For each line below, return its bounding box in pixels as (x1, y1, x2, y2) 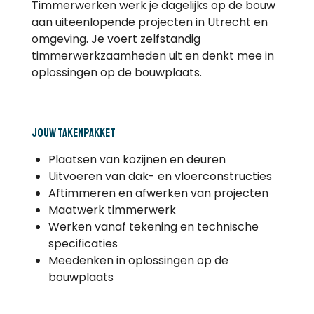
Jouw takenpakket (31, 125, 116, 140)
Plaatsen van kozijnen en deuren (48, 151, 226, 168)
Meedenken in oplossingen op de (48, 252, 228, 268)
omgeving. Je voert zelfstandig (31, 30, 200, 47)
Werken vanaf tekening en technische (48, 218, 259, 235)
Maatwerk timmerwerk (48, 201, 176, 218)
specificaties (48, 235, 118, 252)
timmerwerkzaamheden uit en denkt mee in (31, 47, 274, 64)
